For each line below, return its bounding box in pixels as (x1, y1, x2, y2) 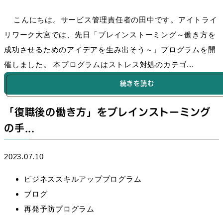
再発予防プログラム (24, 205, 95, 214)
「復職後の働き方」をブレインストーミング (4, 106, 211, 119)
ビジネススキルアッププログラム (24, 175, 142, 184)
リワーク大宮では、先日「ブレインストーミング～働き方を (4, 30, 216, 39)
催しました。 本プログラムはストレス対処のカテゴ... (4, 60, 194, 69)
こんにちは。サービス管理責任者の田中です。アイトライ (4, 15, 218, 24)
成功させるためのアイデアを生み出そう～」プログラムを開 (4, 45, 216, 54)
